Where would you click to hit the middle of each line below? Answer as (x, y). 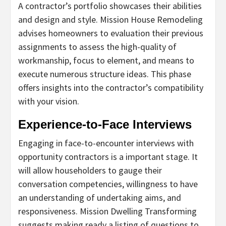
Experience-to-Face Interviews (105, 124)
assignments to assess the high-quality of (97, 46)
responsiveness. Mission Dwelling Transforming (107, 211)
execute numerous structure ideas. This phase (105, 74)
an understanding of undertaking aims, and (100, 197)
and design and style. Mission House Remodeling (110, 19)
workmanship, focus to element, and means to (106, 60)
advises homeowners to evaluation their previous (111, 33)
